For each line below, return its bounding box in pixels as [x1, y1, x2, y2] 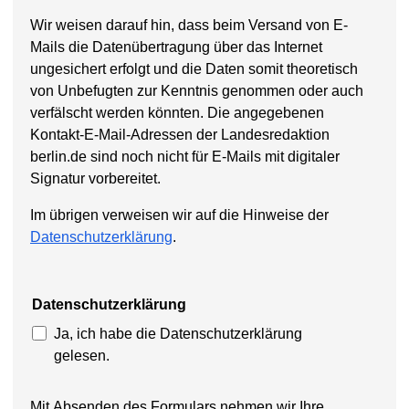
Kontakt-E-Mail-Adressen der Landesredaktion [30, 127, 330, 143]
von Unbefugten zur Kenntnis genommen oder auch [30, 83, 363, 100]
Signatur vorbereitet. [30, 171, 161, 187]
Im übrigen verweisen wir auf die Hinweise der [30, 207, 329, 224]
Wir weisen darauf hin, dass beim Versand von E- [30, 17, 348, 34]
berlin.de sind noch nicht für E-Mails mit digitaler [30, 149, 340, 165]
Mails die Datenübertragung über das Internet [30, 39, 322, 56]
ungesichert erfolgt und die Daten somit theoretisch [30, 61, 358, 78]
